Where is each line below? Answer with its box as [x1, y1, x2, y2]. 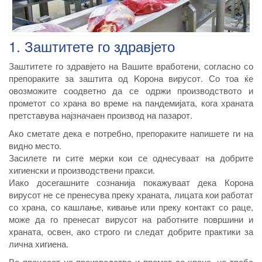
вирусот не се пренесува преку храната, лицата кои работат [9, 188, 253, 201]
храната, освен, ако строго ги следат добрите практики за [9, 225, 253, 238]
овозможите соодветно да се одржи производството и [9, 84, 253, 97]
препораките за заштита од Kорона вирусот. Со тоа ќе [9, 72, 253, 85]
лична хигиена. [9, 237, 68, 250]
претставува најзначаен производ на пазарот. [9, 109, 192, 122]
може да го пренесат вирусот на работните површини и [9, 213, 253, 226]
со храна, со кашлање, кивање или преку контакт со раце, [9, 201, 253, 213]
